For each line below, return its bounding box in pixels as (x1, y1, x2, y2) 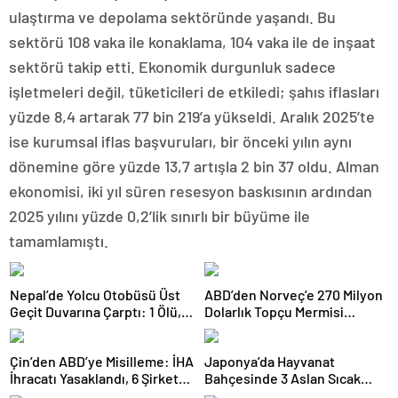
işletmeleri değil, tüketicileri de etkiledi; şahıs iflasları (9, 82, 379, 101)
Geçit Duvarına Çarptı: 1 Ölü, (10, 303, 181, 320)
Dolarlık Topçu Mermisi (204, 303, 344, 320)
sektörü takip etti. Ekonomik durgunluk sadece (9, 57, 336, 76)
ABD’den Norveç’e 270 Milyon (204, 286, 383, 303)
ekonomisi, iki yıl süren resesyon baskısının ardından (9, 181, 372, 201)
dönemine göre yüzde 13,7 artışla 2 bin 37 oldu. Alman (9, 156, 379, 176)
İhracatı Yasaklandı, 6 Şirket (10, 370, 179, 386)
